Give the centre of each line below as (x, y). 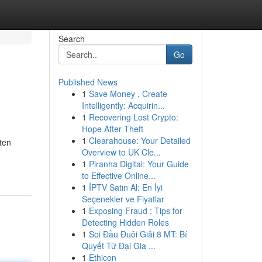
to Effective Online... (118, 175)
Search (71, 39)
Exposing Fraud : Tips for (135, 211)
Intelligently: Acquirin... (123, 105)
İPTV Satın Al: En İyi (125, 187)
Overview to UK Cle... (121, 152)
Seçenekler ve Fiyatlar (123, 199)
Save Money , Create (128, 94)
